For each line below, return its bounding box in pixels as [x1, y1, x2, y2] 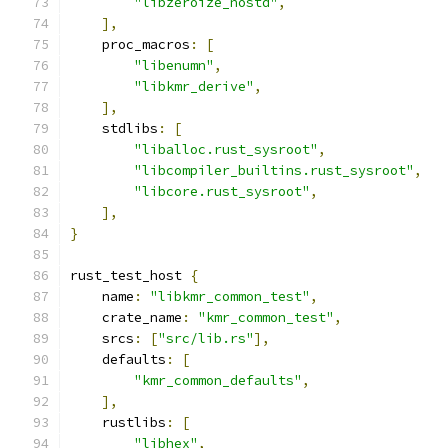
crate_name [70, 309, 182, 326]
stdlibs [70, 120, 158, 137]
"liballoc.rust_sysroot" [134, 141, 318, 158]
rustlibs [70, 414, 166, 431]
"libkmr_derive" [134, 78, 254, 95]
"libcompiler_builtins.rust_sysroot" [134, 162, 414, 179]
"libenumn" [134, 57, 214, 74]
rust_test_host [70, 267, 190, 284]
